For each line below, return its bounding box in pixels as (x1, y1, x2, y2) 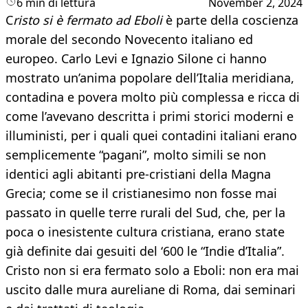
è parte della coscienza (162, 12, 298, 29)
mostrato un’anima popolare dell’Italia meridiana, (5, 69, 294, 87)
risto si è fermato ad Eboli (13, 12, 162, 29)
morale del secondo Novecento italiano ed (5, 31, 253, 48)
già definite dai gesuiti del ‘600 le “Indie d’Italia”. (5, 243, 285, 260)
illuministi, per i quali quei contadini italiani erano (5, 127, 297, 144)
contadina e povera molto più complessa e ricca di (5, 89, 300, 106)
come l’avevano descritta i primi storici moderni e (5, 108, 294, 125)
